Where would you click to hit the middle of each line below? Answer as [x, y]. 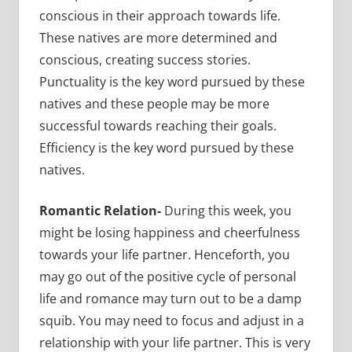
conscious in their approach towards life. [159, 16]
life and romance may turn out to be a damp [170, 299]
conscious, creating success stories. [145, 60]
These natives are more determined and [158, 38]
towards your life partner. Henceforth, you [164, 255]
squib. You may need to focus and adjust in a [171, 321]
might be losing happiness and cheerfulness [169, 233]
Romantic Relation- [101, 211]
